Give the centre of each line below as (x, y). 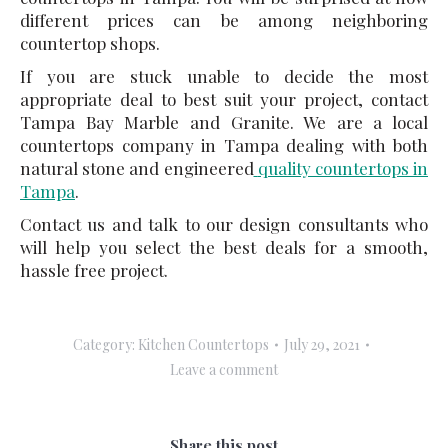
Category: (105, 344)
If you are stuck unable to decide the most (224, 76)
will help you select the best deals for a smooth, (224, 247)
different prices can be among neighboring (224, 20)
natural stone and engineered (137, 168)
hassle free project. (94, 270)
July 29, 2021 (322, 344)
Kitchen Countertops (203, 344)
